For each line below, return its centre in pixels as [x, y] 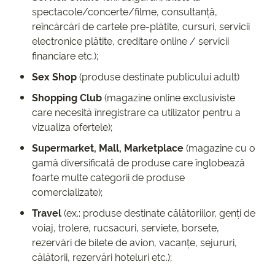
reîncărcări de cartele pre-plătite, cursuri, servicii [141, 26]
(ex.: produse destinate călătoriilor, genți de [158, 213]
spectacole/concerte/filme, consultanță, [125, 11]
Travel [47, 213]
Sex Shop [54, 76]
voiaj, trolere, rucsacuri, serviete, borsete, [126, 227]
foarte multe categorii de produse [108, 177]
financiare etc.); [65, 56]
